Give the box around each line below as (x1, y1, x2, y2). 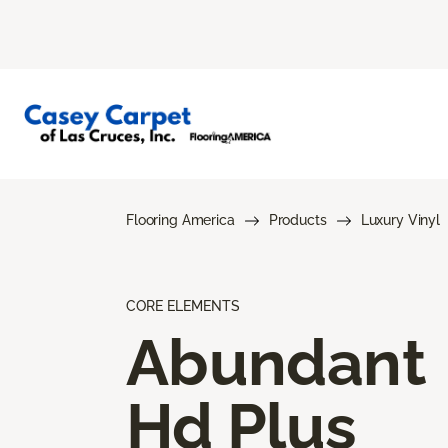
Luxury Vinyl (360, 211, 440, 228)
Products (268, 211, 327, 228)
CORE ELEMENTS (126, 297, 240, 314)
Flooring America (126, 211, 235, 228)
